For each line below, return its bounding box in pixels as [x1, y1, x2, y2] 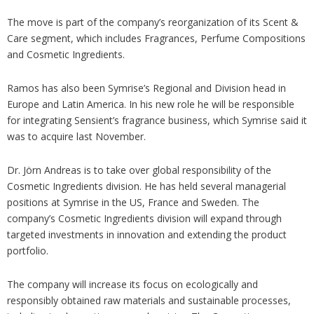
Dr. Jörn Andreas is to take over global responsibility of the [7, 163, 271, 177]
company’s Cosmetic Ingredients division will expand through [7, 211, 282, 225]
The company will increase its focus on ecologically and [7, 277, 258, 291]
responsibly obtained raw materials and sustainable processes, [7, 293, 291, 307]
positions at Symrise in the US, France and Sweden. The [7, 195, 259, 209]
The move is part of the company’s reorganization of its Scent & [7, 15, 299, 29]
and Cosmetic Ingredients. [7, 47, 125, 61]
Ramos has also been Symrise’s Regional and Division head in [7, 81, 286, 95]
